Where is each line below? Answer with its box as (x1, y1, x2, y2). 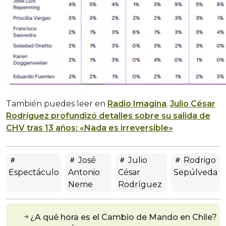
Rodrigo (182, 155, 216, 165)
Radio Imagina (107, 99, 166, 109)
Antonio (68, 167, 100, 178)
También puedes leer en (6, 99, 107, 109)
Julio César (170, 99, 215, 109)
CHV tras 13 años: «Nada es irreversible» (6, 123, 173, 133)
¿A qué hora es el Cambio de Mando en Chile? (30, 212, 217, 222)
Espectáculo (9, 167, 59, 178)
